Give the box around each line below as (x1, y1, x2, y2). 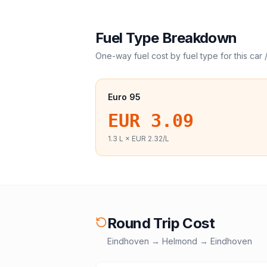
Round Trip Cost (107, 215, 215, 232)
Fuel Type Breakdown (95, 29, 237, 46)
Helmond (162, 236, 197, 246)
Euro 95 (108, 92, 141, 102)
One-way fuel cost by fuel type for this (95, 51, 250, 61)
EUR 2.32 (132, 134, 163, 143)
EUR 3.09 (108, 110, 194, 131)
